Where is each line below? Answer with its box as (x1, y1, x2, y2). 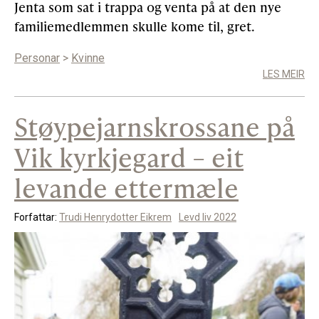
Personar (14, 51, 60, 66)
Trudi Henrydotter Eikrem (59, 211, 172, 224)
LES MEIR (263, 68, 305, 80)
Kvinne (71, 51, 105, 66)
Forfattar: (14, 211, 59, 224)
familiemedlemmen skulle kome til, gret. (14, 17, 255, 36)
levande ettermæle (14, 169, 239, 206)
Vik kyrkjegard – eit (14, 139, 244, 176)
